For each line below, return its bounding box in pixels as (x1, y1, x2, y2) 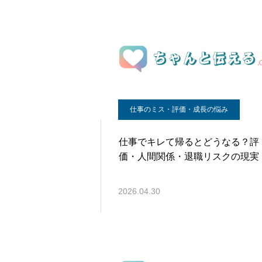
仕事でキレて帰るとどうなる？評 (119, 137, 259, 147)
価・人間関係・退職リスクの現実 (119, 151, 259, 161)
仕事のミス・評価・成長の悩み (130, 105, 228, 113)
